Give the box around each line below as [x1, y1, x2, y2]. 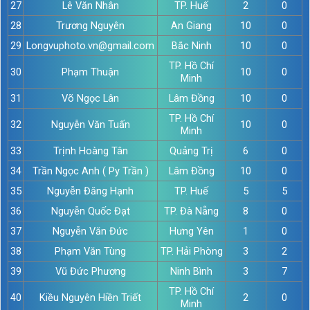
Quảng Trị [170, 144, 213, 157]
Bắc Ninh [171, 39, 212, 52]
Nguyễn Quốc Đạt [51, 204, 130, 217]
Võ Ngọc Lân [62, 91, 119, 104]
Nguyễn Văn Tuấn [51, 118, 130, 131]
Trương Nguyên [56, 19, 125, 32]
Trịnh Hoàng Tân [53, 144, 128, 157]
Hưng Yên [169, 224, 214, 237]
